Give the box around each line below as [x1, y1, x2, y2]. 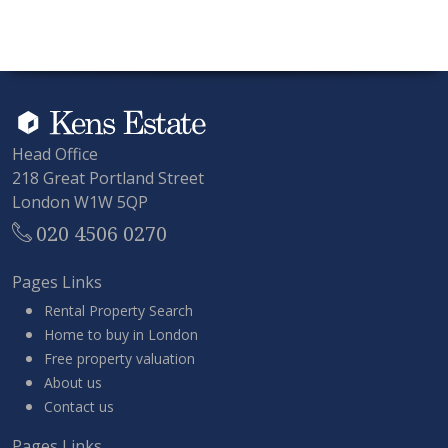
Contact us [44, 396, 114, 416]
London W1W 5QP [12, 190, 148, 213]
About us [44, 372, 102, 392]
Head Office [12, 142, 98, 165]
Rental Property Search [44, 300, 193, 320]
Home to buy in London [44, 324, 198, 344]
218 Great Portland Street [12, 166, 204, 189]
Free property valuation [44, 348, 195, 368]
